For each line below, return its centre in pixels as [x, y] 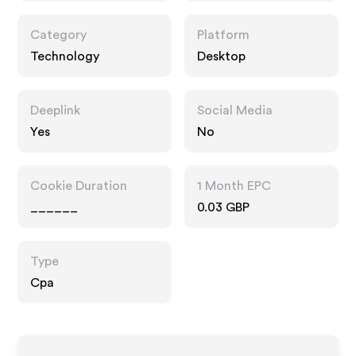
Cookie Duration [79, 186]
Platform [223, 35]
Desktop [221, 56]
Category [59, 35]
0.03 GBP [223, 207]
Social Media [235, 110]
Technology [65, 56]
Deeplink [56, 110]
